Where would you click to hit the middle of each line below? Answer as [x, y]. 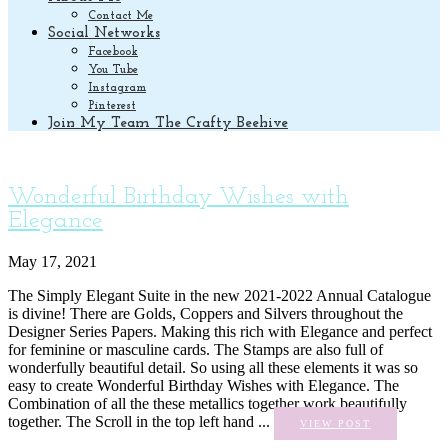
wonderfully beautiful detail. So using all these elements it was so [213, 367]
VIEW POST [335, 423]
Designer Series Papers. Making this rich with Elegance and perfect [220, 331]
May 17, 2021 [52, 261]
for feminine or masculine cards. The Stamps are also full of [195, 349]
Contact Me [120, 16]
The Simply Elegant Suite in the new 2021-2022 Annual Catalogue [219, 295]
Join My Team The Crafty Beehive [168, 123]
